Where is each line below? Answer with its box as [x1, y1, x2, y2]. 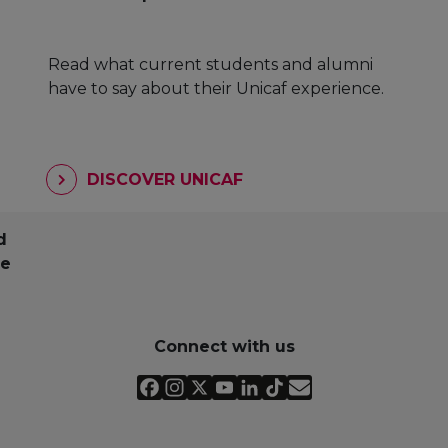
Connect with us [153, 336, 295, 356]
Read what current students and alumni [48, 55, 373, 75]
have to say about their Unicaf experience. [48, 79, 384, 99]
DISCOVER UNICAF [82, 169, 243, 189]
